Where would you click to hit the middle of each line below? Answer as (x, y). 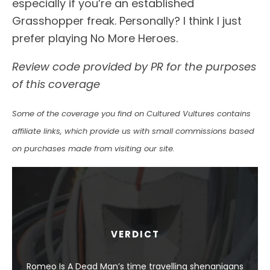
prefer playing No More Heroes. (95, 38)
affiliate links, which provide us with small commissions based (133, 131)
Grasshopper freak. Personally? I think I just (127, 20)
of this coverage (56, 84)
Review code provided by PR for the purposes (134, 66)
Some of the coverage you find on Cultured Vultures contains (131, 113)
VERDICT (135, 234)
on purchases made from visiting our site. (93, 148)
